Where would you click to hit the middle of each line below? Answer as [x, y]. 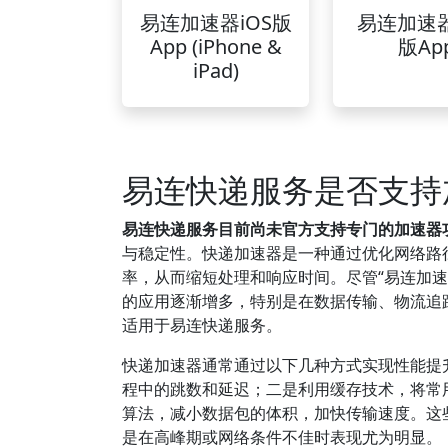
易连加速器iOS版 [215, 22]
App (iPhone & [215, 46]
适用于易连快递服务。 [202, 325]
